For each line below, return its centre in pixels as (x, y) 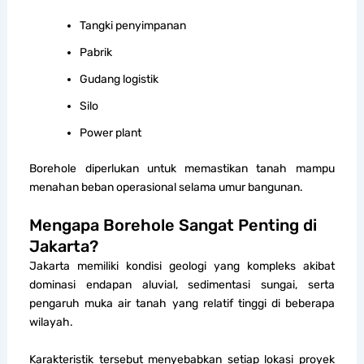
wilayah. (52, 323)
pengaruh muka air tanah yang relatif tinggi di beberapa (182, 304)
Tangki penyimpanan (133, 25)
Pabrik (96, 52)
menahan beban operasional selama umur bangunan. (167, 187)
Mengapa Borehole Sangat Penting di (173, 225)
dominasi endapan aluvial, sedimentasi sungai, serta (182, 285)
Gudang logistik (119, 79)
